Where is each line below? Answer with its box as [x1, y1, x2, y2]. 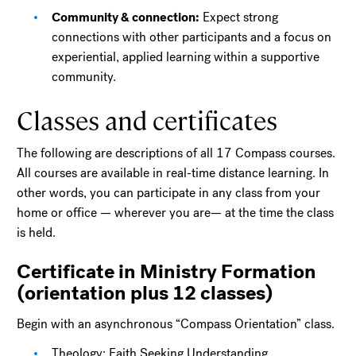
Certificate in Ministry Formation [17, 258, 317, 286]
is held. [17, 224, 56, 242]
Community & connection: [52, 9, 200, 26]
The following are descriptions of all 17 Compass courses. [17, 145, 336, 162]
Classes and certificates [17, 103, 278, 137]
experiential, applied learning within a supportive [52, 48, 320, 66]
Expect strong [199, 9, 279, 26]
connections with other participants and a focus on [52, 29, 332, 46]
